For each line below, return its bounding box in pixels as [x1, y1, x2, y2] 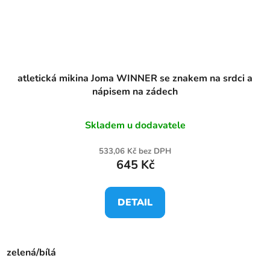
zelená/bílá [7, 246, 56, 260]
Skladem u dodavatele [84, 119, 186, 133]
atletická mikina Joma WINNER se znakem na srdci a [17, 72, 253, 86]
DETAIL [118, 196, 152, 210]
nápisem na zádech [92, 85, 178, 99]
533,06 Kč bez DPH [99, 146, 171, 157]
